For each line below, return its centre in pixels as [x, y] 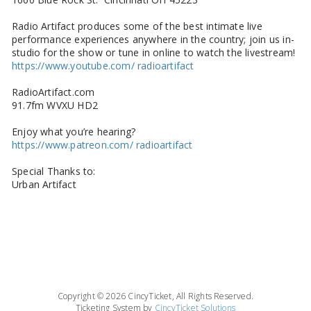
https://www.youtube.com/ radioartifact [103, 65]
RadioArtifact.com [53, 92]
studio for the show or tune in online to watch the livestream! [154, 52]
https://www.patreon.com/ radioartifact [102, 144]
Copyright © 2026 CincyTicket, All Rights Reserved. [155, 296]
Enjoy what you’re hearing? [74, 131]
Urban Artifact [44, 184]
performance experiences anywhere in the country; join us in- [153, 39]
